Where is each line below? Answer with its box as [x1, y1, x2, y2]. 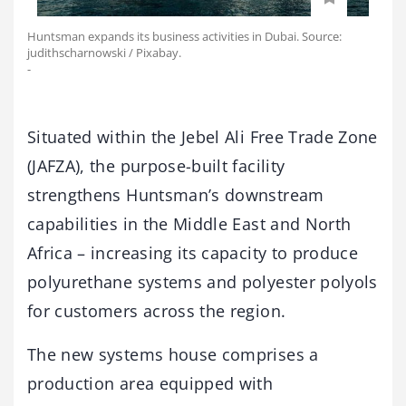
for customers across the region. [27, 299, 286, 322]
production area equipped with [27, 372, 274, 394]
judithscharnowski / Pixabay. [27, 43, 181, 61]
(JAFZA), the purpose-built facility [27, 154, 285, 177]
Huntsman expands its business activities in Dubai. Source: [27, 27, 342, 44]
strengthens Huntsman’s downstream [27, 183, 324, 206]
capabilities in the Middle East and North [27, 212, 352, 235]
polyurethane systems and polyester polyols [27, 270, 378, 293]
